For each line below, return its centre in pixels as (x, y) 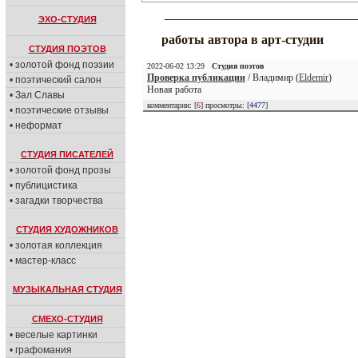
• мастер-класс (43, 261)
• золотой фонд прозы (60, 170)
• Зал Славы (37, 95)
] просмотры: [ (225, 105)
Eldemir (314, 78)
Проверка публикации (196, 78)
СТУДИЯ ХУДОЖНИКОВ (67, 229)
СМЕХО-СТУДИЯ (67, 319)
